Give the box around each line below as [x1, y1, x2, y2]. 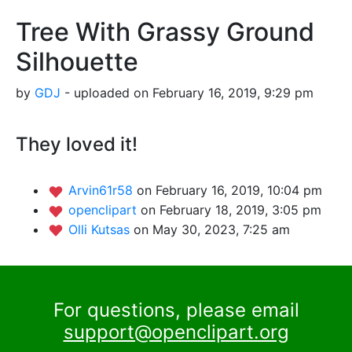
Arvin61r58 [68, 182, 137, 199]
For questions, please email [53, 299, 299, 322]
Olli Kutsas [68, 221, 134, 237]
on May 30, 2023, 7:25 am [134, 221, 290, 237]
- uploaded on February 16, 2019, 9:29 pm [60, 85, 313, 101]
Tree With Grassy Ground [16, 16, 314, 48]
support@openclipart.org [63, 321, 289, 344]
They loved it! [16, 133, 137, 156]
